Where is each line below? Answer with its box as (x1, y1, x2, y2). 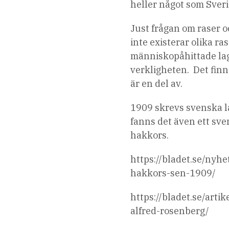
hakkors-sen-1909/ (130, 167, 216, 179)
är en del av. (130, 78, 183, 90)
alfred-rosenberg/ (130, 205, 210, 217)
